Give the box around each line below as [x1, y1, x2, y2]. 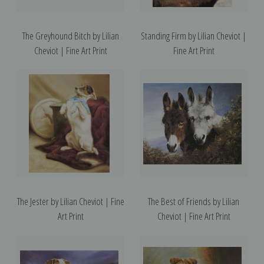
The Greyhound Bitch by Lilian [22, 28, 119, 42]
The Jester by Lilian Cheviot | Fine [16, 194, 124, 208]
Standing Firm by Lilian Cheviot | [141, 28, 246, 42]
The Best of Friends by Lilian [148, 194, 239, 208]
